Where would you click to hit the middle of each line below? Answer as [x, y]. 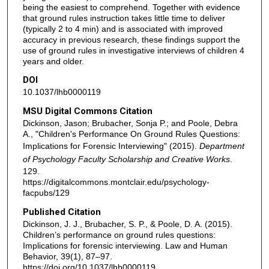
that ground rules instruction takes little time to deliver [124, 18]
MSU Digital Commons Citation [87, 111]
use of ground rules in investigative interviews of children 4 [133, 50]
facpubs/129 [46, 193]
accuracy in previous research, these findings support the [131, 39]
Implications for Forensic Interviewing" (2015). [111, 146]
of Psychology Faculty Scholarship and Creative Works [126, 159]
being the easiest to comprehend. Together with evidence [131, 7]
